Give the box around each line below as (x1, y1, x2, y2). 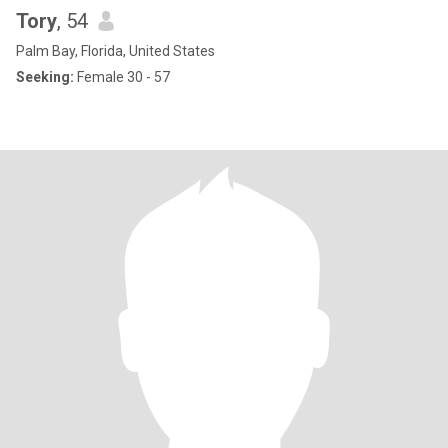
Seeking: (16, 69, 74, 85)
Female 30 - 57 (74, 69, 170, 85)
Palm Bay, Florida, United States (16, 43, 215, 59)
